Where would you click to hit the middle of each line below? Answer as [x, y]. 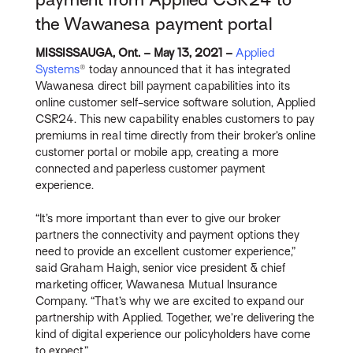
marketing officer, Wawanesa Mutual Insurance [157, 284]
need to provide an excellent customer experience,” [166, 251]
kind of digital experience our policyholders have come [173, 334]
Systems [58, 69]
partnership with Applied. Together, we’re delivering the [175, 317]
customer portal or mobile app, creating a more [158, 152]
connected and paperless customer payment [151, 168]
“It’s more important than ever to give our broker [158, 218]
